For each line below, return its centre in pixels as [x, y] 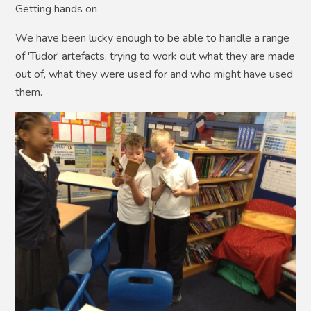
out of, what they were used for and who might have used [154, 75]
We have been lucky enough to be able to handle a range [153, 39]
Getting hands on [57, 9]
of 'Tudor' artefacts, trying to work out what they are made [155, 57]
